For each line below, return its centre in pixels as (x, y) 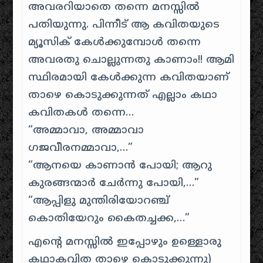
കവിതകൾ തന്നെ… (81, 113)
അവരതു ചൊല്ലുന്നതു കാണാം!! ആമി (131, 60)
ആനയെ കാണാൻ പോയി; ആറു (123, 166)
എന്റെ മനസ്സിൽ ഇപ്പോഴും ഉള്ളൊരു (125, 242)
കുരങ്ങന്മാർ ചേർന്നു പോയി (106, 184)
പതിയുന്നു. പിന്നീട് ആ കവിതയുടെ (124, 25)
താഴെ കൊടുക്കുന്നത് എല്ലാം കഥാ (123, 96)
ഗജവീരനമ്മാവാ (73, 149)
